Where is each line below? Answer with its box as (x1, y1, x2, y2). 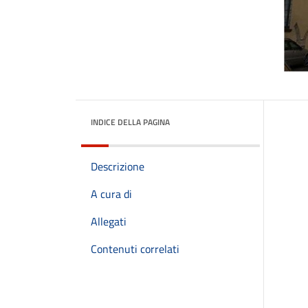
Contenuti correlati (91, 241, 179, 257)
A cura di (91, 186, 132, 202)
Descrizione (91, 158, 144, 175)
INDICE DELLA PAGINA (91, 115, 170, 129)
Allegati (91, 213, 126, 230)
